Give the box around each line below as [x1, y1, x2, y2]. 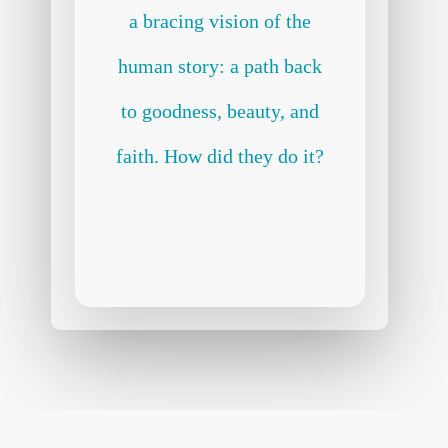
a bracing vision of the [128, 10, 311, 32]
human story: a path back [117, 55, 322, 77]
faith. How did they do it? [115, 145, 324, 167]
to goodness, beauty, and [120, 100, 319, 122]
